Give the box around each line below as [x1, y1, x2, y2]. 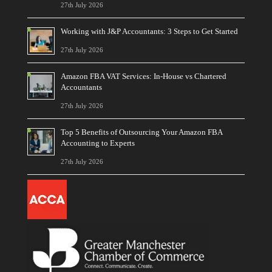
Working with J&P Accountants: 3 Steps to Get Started [60, 27, 238, 36]
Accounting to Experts [60, 138, 135, 148]
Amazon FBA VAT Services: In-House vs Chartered [60, 72, 226, 81]
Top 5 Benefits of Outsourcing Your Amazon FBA [60, 127, 222, 137]
